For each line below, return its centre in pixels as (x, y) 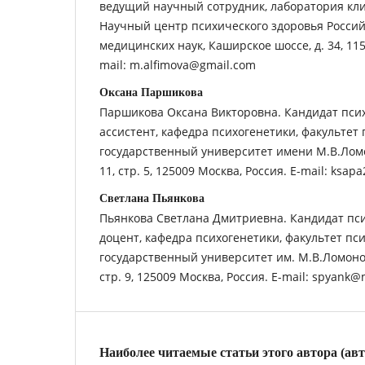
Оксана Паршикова (151, 92)
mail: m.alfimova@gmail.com (178, 64)
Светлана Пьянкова (152, 198)
